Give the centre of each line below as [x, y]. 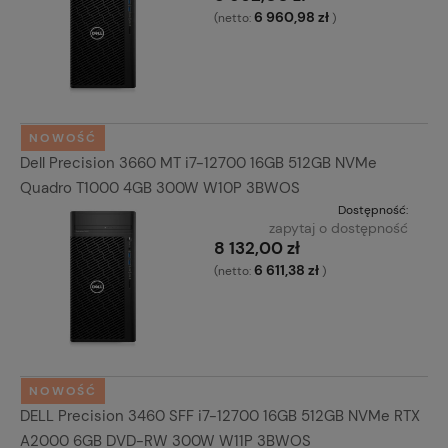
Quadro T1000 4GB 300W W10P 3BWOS [160, 187]
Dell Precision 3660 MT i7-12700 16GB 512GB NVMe [198, 162]
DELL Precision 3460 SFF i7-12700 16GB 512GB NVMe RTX [220, 416]
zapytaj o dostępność [338, 227]
